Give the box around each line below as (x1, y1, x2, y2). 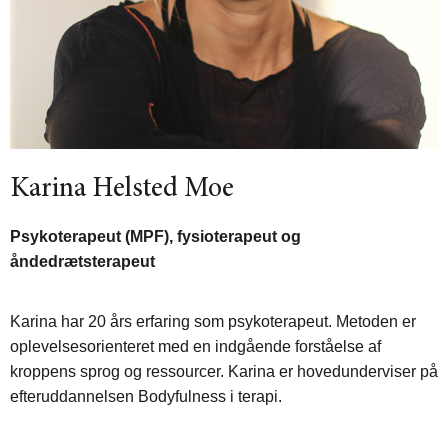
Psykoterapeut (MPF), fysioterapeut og (10, 227, 301, 245)
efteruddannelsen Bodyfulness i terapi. (10, 387, 286, 405)
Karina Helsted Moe (10, 175, 234, 204)
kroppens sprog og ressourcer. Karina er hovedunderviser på (10, 362, 438, 380)
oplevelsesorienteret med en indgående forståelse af (10, 337, 381, 355)
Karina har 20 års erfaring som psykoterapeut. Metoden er (10, 312, 416, 330)
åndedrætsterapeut (10, 252, 155, 270)
